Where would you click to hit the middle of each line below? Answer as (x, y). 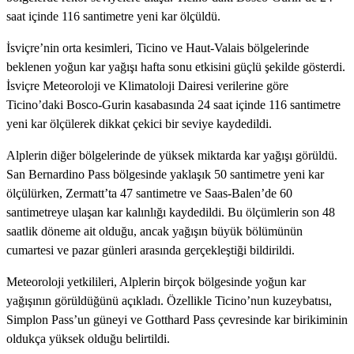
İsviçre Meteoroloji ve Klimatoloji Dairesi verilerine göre (147, 86)
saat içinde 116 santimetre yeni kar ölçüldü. (113, 17)
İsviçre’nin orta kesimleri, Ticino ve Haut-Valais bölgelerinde (158, 48)
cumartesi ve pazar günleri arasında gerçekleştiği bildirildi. (151, 250)
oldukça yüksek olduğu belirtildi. (88, 339)
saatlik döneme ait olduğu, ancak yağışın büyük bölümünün (154, 232)
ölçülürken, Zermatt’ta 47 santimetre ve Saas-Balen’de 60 (149, 194)
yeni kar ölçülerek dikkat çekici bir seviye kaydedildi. (139, 124)
